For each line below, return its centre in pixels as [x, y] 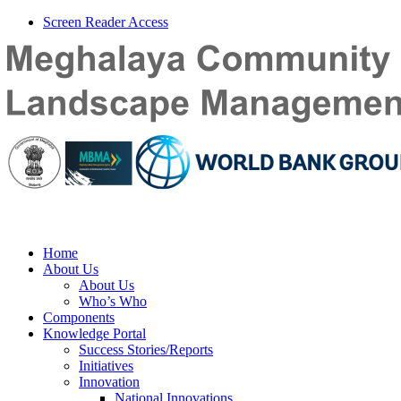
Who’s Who [113, 301]
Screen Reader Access [106, 22]
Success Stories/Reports [146, 350]
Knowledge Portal [94, 333]
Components [79, 317]
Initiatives [106, 366]
